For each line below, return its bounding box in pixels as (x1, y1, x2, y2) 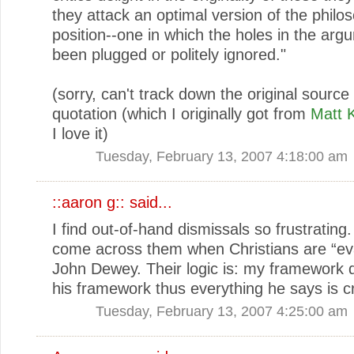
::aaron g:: (52, 193, 125, 211)
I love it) (52, 124, 108, 142)
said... (125, 193, 172, 211)
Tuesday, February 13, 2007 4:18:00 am (96, 147, 348, 164)
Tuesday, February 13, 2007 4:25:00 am (96, 302, 348, 319)
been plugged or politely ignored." (52, 45, 286, 63)
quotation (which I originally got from (52, 104, 311, 122)
